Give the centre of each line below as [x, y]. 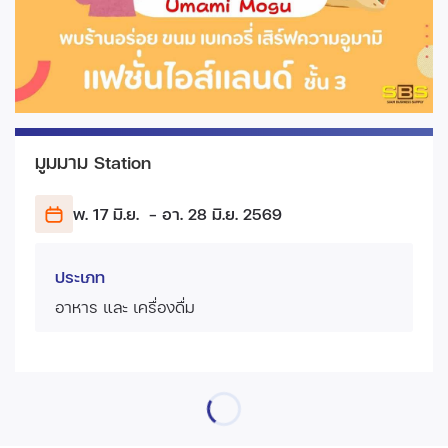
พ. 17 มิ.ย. [106, 214]
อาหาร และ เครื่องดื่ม [125, 307]
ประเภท [80, 277]
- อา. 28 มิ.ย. [188, 214]
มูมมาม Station [93, 161]
